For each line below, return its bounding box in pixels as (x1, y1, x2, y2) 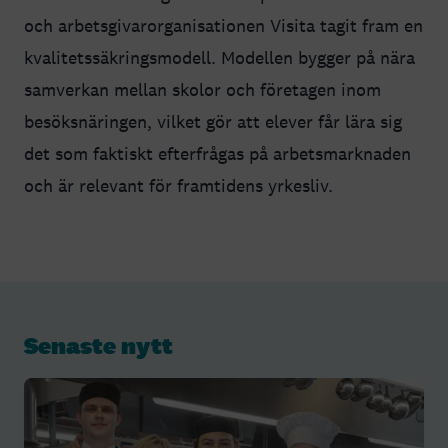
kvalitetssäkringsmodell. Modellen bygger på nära (24, 46, 415, 69)
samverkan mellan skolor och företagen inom (24, 78, 381, 101)
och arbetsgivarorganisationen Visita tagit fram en (24, 14, 423, 37)
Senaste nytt (24, 330, 173, 361)
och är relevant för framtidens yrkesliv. (24, 174, 333, 197)
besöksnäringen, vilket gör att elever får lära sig (24, 110, 402, 133)
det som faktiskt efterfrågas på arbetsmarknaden (24, 142, 411, 165)
